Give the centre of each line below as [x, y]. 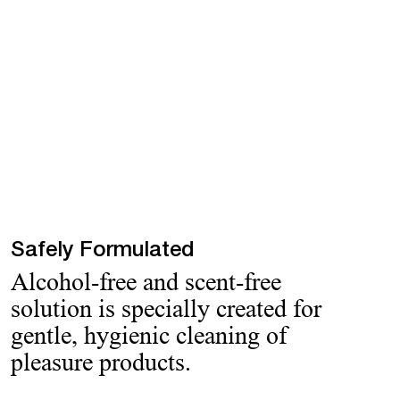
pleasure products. [101, 362]
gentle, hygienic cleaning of [149, 335]
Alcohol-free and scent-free [146, 281]
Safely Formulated [103, 251]
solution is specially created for [166, 308]
